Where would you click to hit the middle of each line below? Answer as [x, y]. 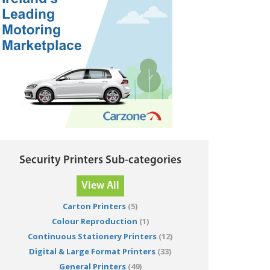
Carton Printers [94, 206]
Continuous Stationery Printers [92, 237]
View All [100, 186]
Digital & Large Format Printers [92, 252]
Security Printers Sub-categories [100, 161]
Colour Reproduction [94, 221]
